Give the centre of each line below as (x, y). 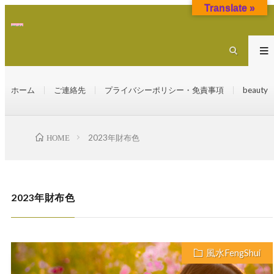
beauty (255, 90)
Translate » (230, 8)
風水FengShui (233, 253)
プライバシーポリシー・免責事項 (164, 90)
